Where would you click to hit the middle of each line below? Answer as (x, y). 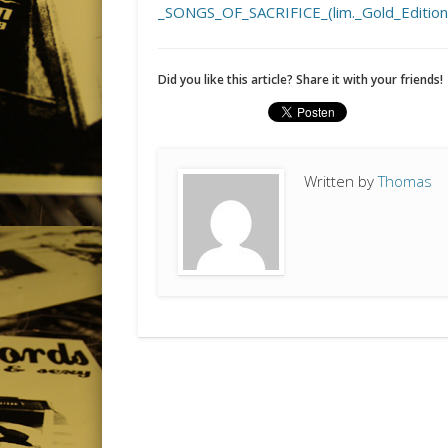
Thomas (405, 181)
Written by (341, 181)
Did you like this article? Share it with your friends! (301, 80)
